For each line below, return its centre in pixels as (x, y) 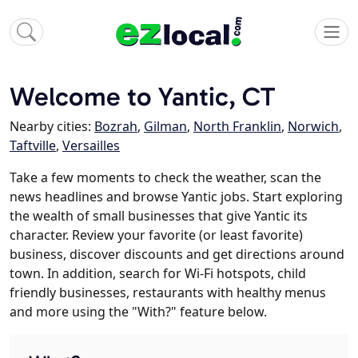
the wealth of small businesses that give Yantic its (159, 216)
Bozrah (116, 127)
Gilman (165, 127)
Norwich (313, 127)
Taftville (33, 146)
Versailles (91, 146)
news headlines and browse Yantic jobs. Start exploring (176, 197)
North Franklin (237, 127)
